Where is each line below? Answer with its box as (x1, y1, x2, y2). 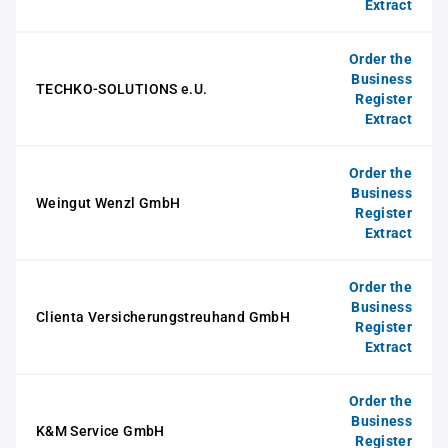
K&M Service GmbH (36, 423, 165, 439)
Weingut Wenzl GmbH (36, 195, 181, 211)
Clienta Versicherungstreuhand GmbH (36, 309, 290, 325)
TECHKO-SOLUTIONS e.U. (36, 81, 208, 97)
